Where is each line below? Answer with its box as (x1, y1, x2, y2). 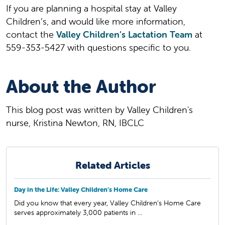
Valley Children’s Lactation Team (56, 28, 192, 40)
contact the (6, 28, 56, 40)
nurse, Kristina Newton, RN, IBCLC (6, 117, 144, 129)
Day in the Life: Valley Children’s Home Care (14, 185, 148, 194)
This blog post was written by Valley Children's (6, 103, 193, 116)
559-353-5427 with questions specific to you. (6, 41, 191, 53)
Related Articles (75, 158, 150, 171)
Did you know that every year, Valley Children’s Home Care (14, 198, 201, 207)
